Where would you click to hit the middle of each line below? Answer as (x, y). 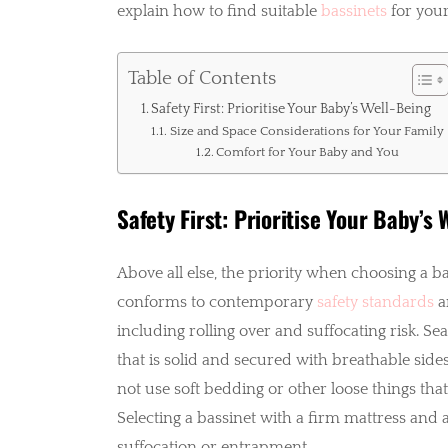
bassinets (353, 11)
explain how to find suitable (218, 11)
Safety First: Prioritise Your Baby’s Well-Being (291, 109)
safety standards (375, 301)
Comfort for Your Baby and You (308, 152)
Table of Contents (201, 79)
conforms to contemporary (216, 301)
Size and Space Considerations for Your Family (306, 131)
